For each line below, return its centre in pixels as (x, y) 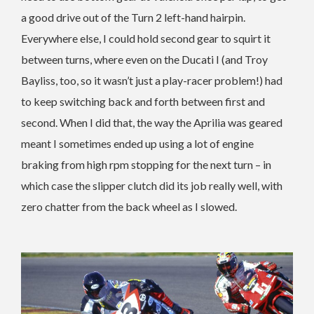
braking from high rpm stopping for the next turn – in (146, 164)
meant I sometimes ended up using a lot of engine (137, 143)
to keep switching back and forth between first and (143, 101)
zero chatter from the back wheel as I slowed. (129, 206)
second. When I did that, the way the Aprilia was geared (152, 122)
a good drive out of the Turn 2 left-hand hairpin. (133, 17)
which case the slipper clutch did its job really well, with (152, 185)
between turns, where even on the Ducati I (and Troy (144, 59)
